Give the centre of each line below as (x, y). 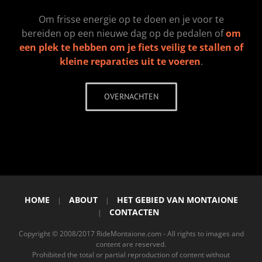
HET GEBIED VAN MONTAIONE (177, 200)
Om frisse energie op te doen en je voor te (131, 20)
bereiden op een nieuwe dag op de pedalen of (123, 34)
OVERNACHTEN (131, 97)
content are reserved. (131, 244)
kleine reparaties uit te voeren (130, 62)
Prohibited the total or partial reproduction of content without (131, 255)
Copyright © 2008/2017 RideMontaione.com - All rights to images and (131, 234)
